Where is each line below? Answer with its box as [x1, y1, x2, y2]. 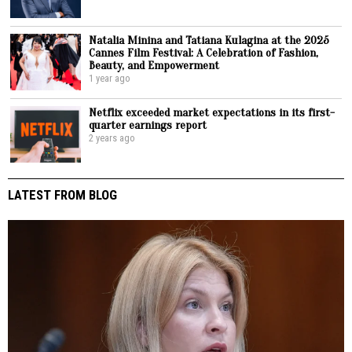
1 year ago [89, 71, 131, 84]
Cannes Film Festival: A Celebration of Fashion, [89, 45, 319, 60]
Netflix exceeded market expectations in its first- [89, 104, 335, 119]
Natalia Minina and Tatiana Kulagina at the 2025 [89, 32, 330, 47]
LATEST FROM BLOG [8, 186, 117, 203]
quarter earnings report [89, 117, 207, 132]
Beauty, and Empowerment [89, 57, 220, 72]
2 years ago [89, 131, 136, 144]
